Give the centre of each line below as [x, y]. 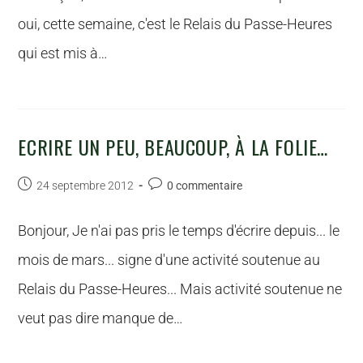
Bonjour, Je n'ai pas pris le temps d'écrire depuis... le [179, 231]
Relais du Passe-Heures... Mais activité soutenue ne [180, 289]
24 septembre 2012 [85, 186]
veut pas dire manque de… [101, 318]
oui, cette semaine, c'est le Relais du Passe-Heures [175, 24]
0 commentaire [205, 186]
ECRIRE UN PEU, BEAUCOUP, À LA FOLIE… [173, 147]
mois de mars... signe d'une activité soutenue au [169, 260]
